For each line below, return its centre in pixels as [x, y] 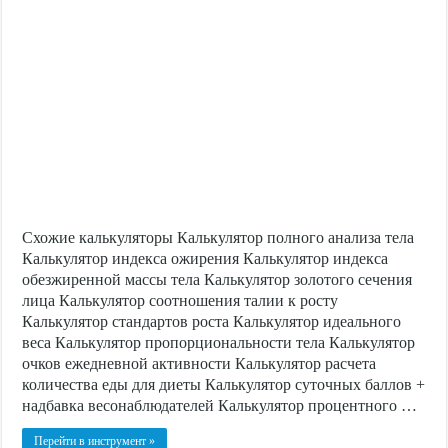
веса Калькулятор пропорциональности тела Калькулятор [219, 342]
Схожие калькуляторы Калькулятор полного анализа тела [218, 237]
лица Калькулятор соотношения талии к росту [180, 300]
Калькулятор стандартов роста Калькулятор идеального [212, 321]
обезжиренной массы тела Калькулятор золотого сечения [217, 279]
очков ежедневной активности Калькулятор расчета [199, 363]
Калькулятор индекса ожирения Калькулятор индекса [205, 258]
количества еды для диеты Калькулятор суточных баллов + [224, 384]
